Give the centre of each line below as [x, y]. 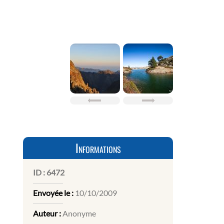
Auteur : [47, 213]
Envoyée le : [53, 193]
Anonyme [78, 213]
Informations [98, 148]
